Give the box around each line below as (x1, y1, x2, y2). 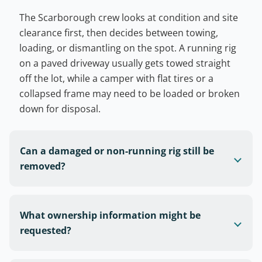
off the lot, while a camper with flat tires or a (19, 72, 213, 85)
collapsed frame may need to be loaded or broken (19, 87, 240, 101)
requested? (20, 224, 71, 237)
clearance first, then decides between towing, (19, 26, 218, 40)
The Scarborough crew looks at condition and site (19, 11, 238, 25)
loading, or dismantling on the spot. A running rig (19, 42, 236, 55)
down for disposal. (19, 102, 101, 116)
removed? (20, 160, 65, 173)
